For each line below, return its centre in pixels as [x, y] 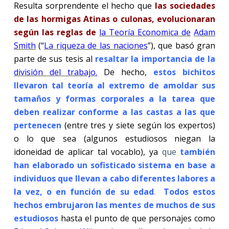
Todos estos [190, 191]
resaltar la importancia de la [155, 59]
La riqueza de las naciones [96, 45]
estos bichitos [185, 72]
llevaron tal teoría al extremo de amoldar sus [114, 85]
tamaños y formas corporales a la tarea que [114, 98]
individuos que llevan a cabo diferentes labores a [114, 178]
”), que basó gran [181, 45]
